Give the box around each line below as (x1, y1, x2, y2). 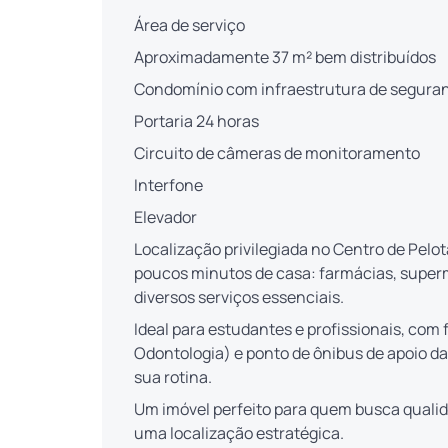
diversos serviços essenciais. (134, 285, 344, 308)
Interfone (134, 173, 203, 196)
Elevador (134, 205, 197, 228)
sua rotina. (134, 365, 212, 388)
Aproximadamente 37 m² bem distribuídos (134, 45, 436, 68)
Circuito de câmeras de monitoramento (134, 141, 420, 164)
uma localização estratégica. (134, 421, 344, 444)
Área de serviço (134, 13, 245, 36)
